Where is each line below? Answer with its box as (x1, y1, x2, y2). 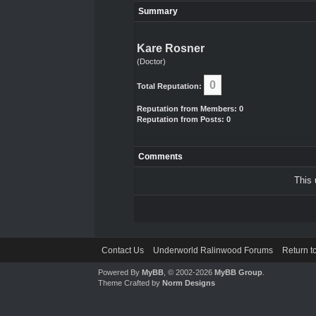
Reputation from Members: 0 (136, 104, 243, 113)
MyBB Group (214, 268, 263, 276)
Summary (138, 6, 178, 16)
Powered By (98, 268, 142, 276)
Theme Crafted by (98, 279, 163, 287)
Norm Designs (162, 279, 216, 287)
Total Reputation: (136, 82, 202, 90)
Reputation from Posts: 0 (136, 115, 231, 123)
